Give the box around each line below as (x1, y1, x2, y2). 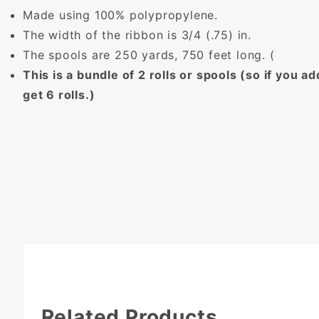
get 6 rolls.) (23, 88, 95, 103)
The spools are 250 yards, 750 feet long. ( (23, 48, 275, 63)
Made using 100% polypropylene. (23, 8, 218, 23)
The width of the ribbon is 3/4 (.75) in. (23, 28, 251, 43)
